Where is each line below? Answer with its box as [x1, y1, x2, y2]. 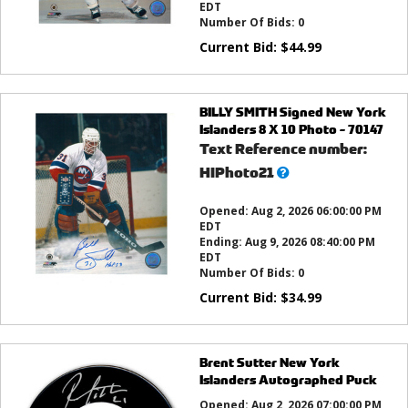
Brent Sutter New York [199, 353, 340, 372]
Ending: [199, 234, 245, 250]
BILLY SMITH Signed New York [199, 103, 386, 121]
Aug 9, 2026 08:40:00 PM [244, 234, 375, 250]
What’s [275, 162, 325, 182]
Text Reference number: [199, 139, 367, 159]
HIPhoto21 [199, 163, 274, 183]
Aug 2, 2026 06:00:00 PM [250, 203, 382, 219]
